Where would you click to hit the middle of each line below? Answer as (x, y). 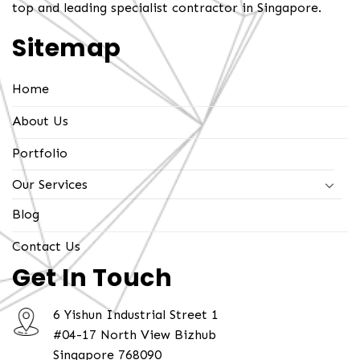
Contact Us (46, 247)
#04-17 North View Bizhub (135, 335)
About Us (40, 121)
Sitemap (67, 48)
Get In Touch (92, 278)
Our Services (50, 185)
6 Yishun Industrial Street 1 (136, 315)
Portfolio (40, 153)
